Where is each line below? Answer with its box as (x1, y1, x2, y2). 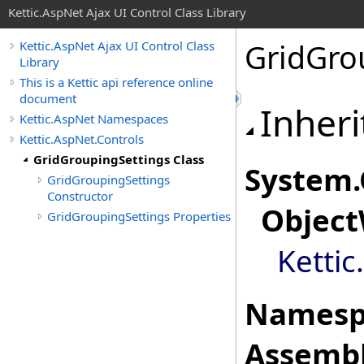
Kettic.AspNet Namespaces (19, 110, 168, 127)
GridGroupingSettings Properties (47, 208, 231, 224)
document (19, 90, 76, 106)
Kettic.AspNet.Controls (19, 131, 144, 147)
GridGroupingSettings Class (33, 151, 204, 167)
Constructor (47, 188, 113, 204)
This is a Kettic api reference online (19, 74, 213, 90)
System (245, 159, 353, 200)
